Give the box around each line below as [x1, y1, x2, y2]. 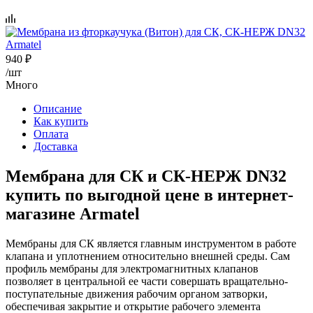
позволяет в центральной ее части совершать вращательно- [6, 275, 288, 287]
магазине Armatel [6, 204, 140, 223]
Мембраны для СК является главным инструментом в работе [6, 237, 296, 249]
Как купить [34, 115, 88, 127]
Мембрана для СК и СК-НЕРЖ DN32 [6, 166, 286, 185]
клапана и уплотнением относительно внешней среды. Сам [6, 249, 290, 262]
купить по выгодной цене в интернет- [6, 185, 293, 204]
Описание [34, 102, 82, 115]
